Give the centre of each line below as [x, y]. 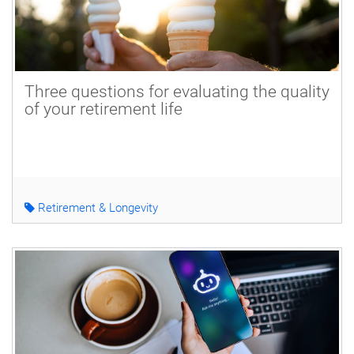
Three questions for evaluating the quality [177, 91]
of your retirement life [104, 109]
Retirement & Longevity [96, 207]
